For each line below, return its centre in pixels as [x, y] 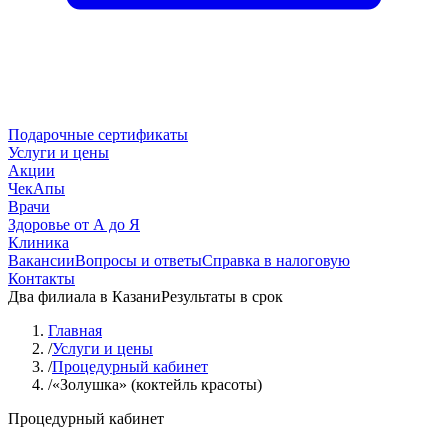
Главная [75, 330]
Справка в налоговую [276, 260]
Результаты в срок [222, 296]
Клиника [38, 242]
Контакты [41, 278]
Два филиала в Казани [84, 296]
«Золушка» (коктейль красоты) [157, 384]
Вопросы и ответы [138, 260]
